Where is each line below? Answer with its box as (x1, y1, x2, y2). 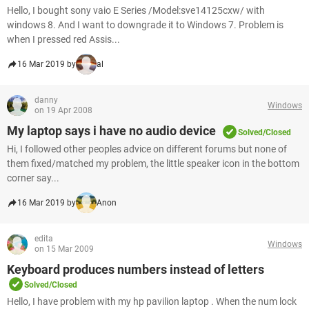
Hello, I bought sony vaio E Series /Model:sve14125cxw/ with (7, 5, 265, 16)
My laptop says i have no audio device (7, 123, 216, 138)
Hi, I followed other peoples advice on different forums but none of (7, 143, 287, 154)
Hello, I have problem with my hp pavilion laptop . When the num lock (7, 296, 297, 307)
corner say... (7, 172, 59, 183)
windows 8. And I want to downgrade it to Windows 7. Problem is (7, 19, 283, 30)
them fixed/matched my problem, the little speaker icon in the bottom (7, 158, 299, 169)
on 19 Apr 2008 (34, 106, 92, 115)
